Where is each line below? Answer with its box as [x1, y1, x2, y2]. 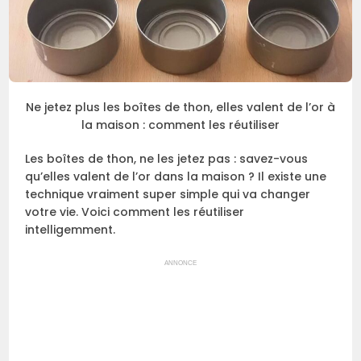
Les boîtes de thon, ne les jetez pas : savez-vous [25, 150, 309, 167]
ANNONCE [164, 259, 197, 267]
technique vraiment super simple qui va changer [25, 185, 311, 202]
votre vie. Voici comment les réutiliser [25, 203, 245, 220]
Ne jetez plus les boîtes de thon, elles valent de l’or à [26, 98, 335, 115]
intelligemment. [25, 221, 116, 238]
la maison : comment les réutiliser [81, 116, 280, 133]
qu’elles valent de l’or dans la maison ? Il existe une [25, 168, 327, 185]
